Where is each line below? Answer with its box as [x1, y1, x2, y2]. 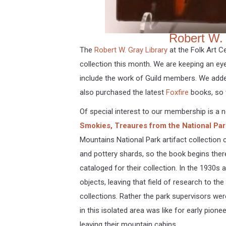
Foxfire [165, 87, 189, 97]
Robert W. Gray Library [94, 45, 167, 54]
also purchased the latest [79, 87, 166, 97]
